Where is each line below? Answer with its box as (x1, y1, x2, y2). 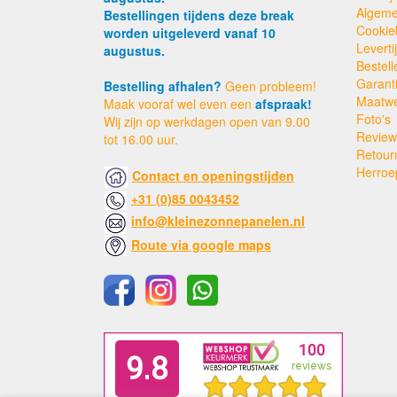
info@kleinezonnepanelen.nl (131, 212, 305, 230)
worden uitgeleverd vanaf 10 (104, 23, 276, 42)
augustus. (104, 41, 165, 59)
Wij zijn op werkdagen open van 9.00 (104, 112, 310, 130)
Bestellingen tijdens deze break (104, 5, 294, 24)
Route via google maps (131, 235, 271, 253)
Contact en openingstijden (132, 166, 294, 184)
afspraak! (255, 94, 312, 113)
